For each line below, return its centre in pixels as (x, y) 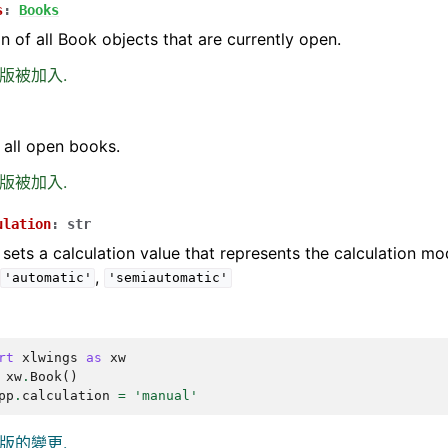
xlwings (50, 357)
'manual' (166, 395)
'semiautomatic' (167, 278)
